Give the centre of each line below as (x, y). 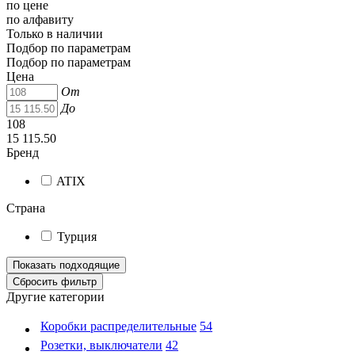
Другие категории (55, 296)
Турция (77, 236)
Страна (26, 208)
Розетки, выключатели (101, 345)
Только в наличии (55, 33)
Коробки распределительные (118, 326)
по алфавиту (40, 19)
